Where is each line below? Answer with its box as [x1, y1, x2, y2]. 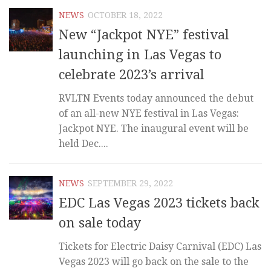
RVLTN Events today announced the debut [59, 93, 253, 105]
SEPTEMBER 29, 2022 [88, 178, 173, 189]
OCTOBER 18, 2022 [88, 10, 163, 20]
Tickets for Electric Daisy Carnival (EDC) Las [59, 241, 261, 253]
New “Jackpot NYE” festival [59, 27, 229, 43]
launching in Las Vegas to [59, 47, 221, 63]
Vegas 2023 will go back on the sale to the [59, 256, 249, 268]
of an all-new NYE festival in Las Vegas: [59, 108, 239, 120]
